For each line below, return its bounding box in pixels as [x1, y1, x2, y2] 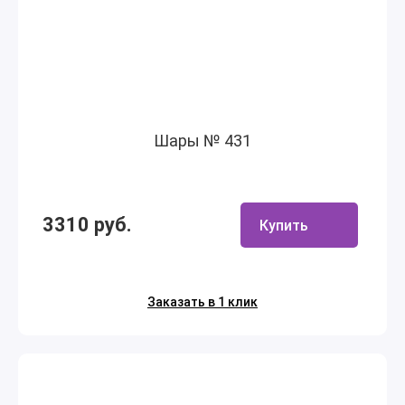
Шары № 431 [154, 131, 251, 150]
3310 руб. [42, 213, 132, 236]
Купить [259, 216, 308, 234]
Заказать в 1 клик [147, 295, 258, 309]
